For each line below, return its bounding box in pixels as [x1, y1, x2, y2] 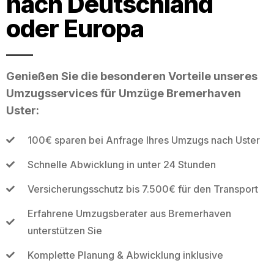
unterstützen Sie [27, 224, 102, 237]
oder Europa [6, 13, 144, 43]
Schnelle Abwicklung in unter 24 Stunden [27, 158, 216, 171]
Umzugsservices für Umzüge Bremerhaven [6, 86, 241, 100]
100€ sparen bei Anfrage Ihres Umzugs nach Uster [27, 133, 260, 146]
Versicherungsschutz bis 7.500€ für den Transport [27, 182, 258, 195]
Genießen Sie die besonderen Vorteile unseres [6, 69, 257, 83]
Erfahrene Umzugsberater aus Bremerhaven [27, 207, 231, 220]
